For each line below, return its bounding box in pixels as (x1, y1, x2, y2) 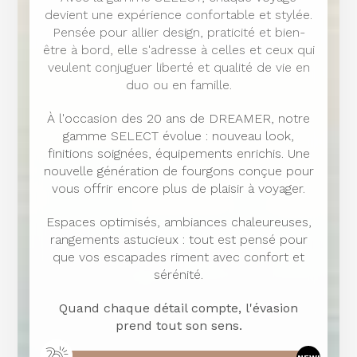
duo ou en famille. (125, 76, 232, 92)
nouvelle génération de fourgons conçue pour (43, 163, 314, 178)
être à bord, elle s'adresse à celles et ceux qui (42, 41, 315, 57)
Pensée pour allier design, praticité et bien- (52, 24, 305, 40)
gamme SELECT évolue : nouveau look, (63, 127, 294, 143)
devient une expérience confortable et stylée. (45, 6, 312, 22)
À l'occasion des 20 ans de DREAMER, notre (47, 110, 310, 126)
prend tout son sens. (115, 317, 242, 333)
